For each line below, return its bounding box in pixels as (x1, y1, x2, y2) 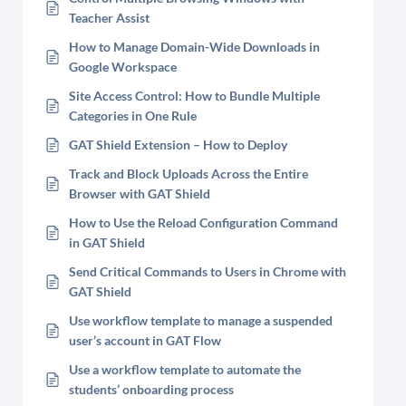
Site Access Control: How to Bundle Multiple (69, 88, 320, 103)
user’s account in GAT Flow (69, 333, 221, 348)
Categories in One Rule (69, 108, 197, 123)
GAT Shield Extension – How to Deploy (69, 137, 287, 152)
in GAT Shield (69, 235, 145, 250)
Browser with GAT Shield (69, 186, 210, 201)
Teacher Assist (69, 10, 150, 25)
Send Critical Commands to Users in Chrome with (69, 264, 346, 279)
